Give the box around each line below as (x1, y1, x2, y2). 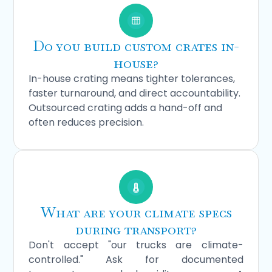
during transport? (75, 219, 197, 239)
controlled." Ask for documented (29, 252, 243, 267)
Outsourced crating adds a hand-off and (29, 100, 223, 115)
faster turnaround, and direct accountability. (29, 86, 241, 100)
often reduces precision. (29, 115, 144, 129)
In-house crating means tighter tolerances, (29, 71, 236, 86)
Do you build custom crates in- (33, 36, 239, 55)
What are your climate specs (40, 202, 232, 222)
